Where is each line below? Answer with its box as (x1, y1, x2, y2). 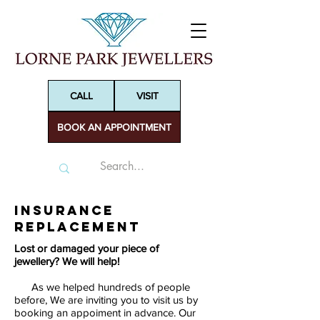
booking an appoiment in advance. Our (14, 306, 196, 319)
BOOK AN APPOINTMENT (57, 121, 171, 133)
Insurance (14, 202, 114, 219)
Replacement (14, 219, 141, 235)
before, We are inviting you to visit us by (14, 294, 198, 306)
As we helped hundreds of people (14, 281, 190, 293)
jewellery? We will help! (14, 255, 119, 267)
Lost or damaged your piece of (14, 242, 159, 254)
